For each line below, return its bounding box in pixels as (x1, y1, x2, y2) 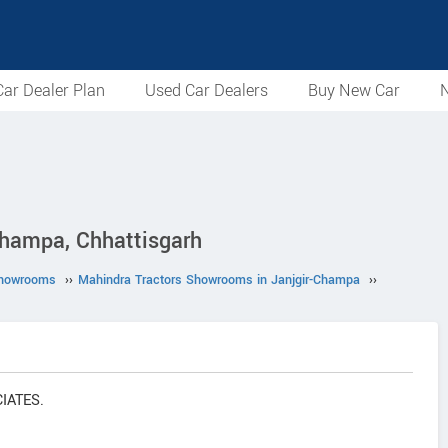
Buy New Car (308, 79, 400, 102)
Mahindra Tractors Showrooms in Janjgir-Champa (78, 271, 360, 289)
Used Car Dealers (145, 79, 268, 102)
